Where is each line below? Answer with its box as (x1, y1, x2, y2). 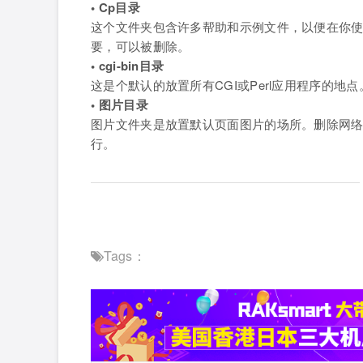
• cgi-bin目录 (91, 57, 164, 75)
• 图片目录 (91, 96, 148, 114)
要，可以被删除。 (91, 37, 190, 55)
